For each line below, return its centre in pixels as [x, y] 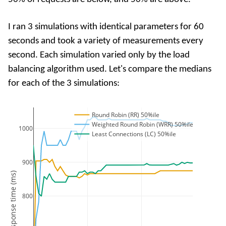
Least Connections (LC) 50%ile [134, 134]
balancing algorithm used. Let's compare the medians [110, 69]
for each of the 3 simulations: [64, 83]
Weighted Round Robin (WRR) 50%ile [143, 124]
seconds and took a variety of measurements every [106, 41]
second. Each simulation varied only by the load [99, 55]
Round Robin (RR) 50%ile [126, 115]
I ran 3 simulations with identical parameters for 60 [106, 27]
